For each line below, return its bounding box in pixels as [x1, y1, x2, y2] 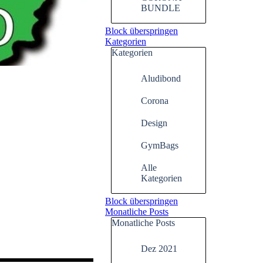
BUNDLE [141, 3, 180, 13]
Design [141, 118, 167, 128]
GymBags [141, 140, 178, 150]
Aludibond [141, 73, 181, 83]
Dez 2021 [141, 244, 177, 254]
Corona [141, 96, 168, 106]
